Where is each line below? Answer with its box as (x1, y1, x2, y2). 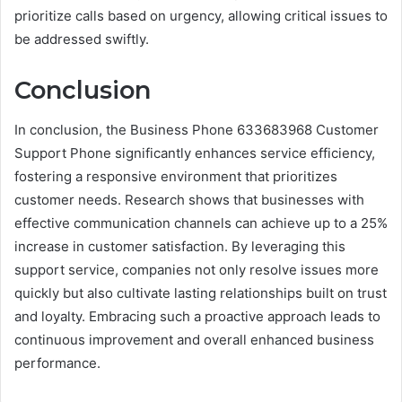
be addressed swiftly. (14, 30, 149, 48)
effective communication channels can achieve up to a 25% (14, 214, 388, 232)
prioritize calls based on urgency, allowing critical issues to (14, 6, 388, 24)
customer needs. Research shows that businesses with (14, 191, 364, 209)
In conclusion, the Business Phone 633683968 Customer (14, 121, 379, 139)
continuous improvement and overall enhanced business (14, 331, 374, 349)
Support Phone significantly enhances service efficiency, (14, 144, 375, 162)
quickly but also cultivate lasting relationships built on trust (14, 284, 387, 302)
